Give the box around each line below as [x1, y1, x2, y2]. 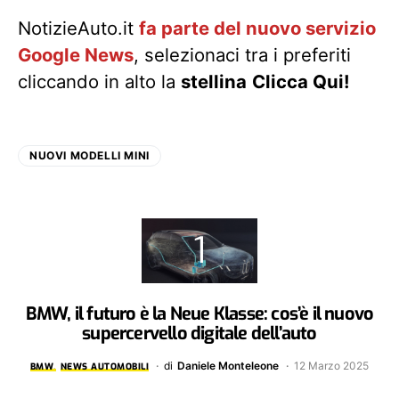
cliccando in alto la [18, 70, 181, 94]
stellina [181, 70, 247, 94]
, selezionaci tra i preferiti [134, 44, 351, 67]
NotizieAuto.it [18, 17, 139, 40]
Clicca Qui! [252, 70, 350, 94]
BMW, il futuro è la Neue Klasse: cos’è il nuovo [25, 302, 374, 327]
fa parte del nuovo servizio [139, 17, 376, 40]
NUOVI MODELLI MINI [29, 149, 150, 163]
